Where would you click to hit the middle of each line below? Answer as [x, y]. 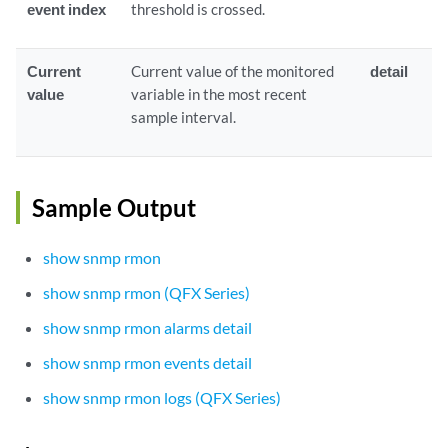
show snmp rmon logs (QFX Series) [162, 398]
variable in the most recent [219, 94]
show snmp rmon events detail [148, 363]
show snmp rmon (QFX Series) [147, 293]
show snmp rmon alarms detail [148, 328]
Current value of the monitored [233, 71]
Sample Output [114, 208]
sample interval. [184, 117]
